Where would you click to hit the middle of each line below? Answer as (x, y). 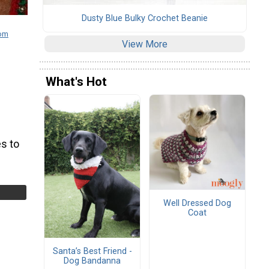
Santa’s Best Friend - (92, 251)
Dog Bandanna (92, 261)
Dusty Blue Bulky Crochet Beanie (145, 18)
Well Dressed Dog (197, 203)
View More (145, 44)
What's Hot (76, 82)
